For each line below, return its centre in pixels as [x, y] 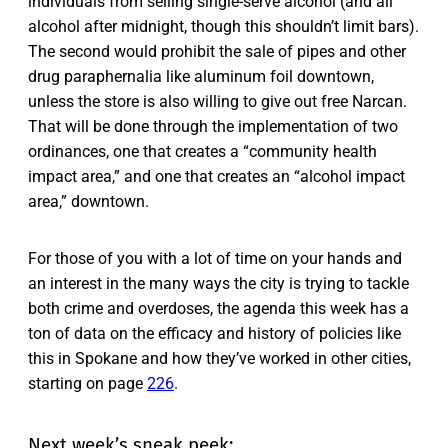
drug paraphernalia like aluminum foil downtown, [201, 77]
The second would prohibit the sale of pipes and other [217, 52]
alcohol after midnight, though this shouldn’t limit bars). [223, 27]
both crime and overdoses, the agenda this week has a [218, 309]
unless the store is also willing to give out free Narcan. [217, 102]
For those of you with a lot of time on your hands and [215, 259]
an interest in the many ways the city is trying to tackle [218, 284]
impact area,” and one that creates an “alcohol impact [216, 177]
